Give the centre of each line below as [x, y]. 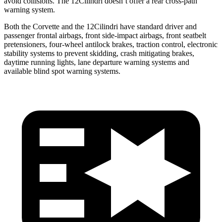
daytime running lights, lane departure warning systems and [97, 62]
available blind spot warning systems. [62, 71]
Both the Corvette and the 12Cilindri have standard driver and [100, 26]
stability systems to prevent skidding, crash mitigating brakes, [99, 53]
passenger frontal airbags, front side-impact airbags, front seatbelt [105, 35]
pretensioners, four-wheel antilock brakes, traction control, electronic [111, 44]
